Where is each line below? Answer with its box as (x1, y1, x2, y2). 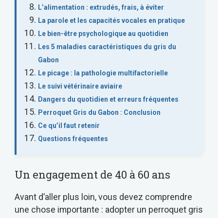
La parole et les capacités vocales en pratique (38, 16, 185, 24)
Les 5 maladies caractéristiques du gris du (38, 42, 176, 51)
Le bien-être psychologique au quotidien (38, 29, 168, 37)
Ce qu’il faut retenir (38, 121, 100, 129)
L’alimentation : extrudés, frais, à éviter (38, 3, 164, 11)
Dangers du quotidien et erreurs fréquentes (38, 95, 179, 103)
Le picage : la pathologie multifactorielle (38, 69, 168, 77)
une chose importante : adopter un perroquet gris (15, 204, 203, 215)
